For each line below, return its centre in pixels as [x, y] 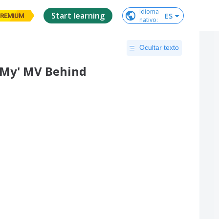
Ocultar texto [159, 47]
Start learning [78, 16]
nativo [148, 20]
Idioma [149, 11]
